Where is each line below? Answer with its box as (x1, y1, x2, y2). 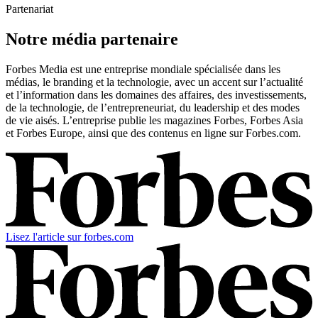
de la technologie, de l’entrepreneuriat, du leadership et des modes (6, 101, 300, 114)
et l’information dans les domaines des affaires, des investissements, (6, 88, 307, 101)
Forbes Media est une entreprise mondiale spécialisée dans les (6, 62, 280, 75)
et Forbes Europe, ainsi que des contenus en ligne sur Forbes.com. (6, 126, 301, 139)
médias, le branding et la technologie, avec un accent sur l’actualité (6, 75, 303, 88)
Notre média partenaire (6, 29, 178, 48)
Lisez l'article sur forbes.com (6, 230, 133, 243)
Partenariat (6, 2, 53, 15)
